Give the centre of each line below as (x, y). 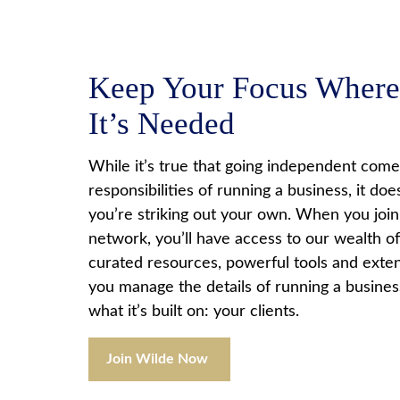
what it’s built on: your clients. (193, 312)
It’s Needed (161, 124)
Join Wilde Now (157, 359)
